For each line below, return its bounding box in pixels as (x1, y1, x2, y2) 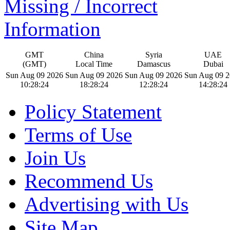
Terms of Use (25, 124, 132, 146)
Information (4, 18, 101, 41)
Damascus (137, 60, 170, 69)
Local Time (75, 60, 112, 69)
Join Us (25, 147, 86, 169)
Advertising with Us (25, 193, 188, 216)
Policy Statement (25, 101, 162, 123)
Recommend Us (25, 170, 153, 193)
